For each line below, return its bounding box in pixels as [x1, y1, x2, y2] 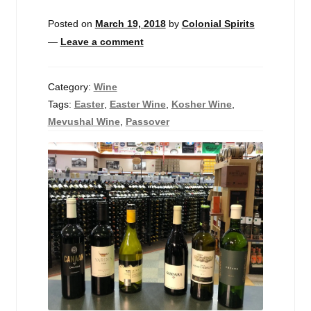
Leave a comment [60, 36, 144, 48]
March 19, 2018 [94, 18, 166, 30]
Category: [47, 81, 94, 92]
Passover [125, 115, 169, 127]
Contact [15, 112, 54, 125]
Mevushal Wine [47, 115, 120, 127]
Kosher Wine [171, 98, 232, 110]
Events [15, 2, 50, 15]
